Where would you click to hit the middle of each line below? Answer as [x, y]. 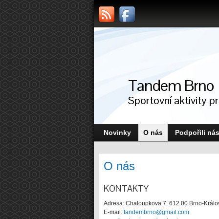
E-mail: [114, 212]
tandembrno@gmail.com [156, 212]
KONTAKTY [126, 188]
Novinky [117, 132]
